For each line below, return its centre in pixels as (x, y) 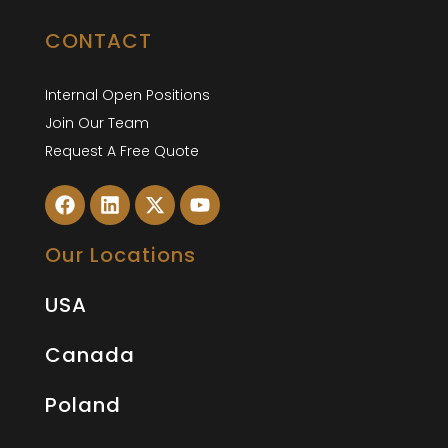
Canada (90, 354)
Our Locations (120, 254)
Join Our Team (97, 122)
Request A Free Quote (122, 150)
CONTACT (98, 40)
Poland (83, 404)
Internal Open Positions (127, 94)
